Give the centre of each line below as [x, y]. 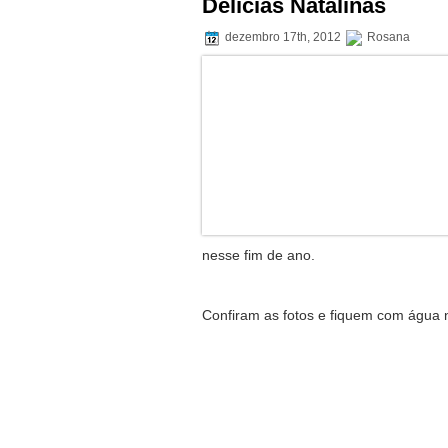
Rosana [387, 37]
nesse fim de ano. [258, 255]
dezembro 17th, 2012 [283, 37]
